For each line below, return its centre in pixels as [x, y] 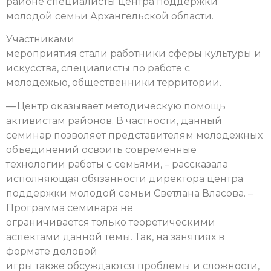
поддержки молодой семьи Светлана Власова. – [129, 193]
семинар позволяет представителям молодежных [134, 135]
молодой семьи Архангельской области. [111, 16]
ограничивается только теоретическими [111, 222]
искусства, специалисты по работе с [98, 68]
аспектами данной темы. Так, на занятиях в [115, 237]
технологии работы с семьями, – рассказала [117, 164]
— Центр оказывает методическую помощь [116, 106]
